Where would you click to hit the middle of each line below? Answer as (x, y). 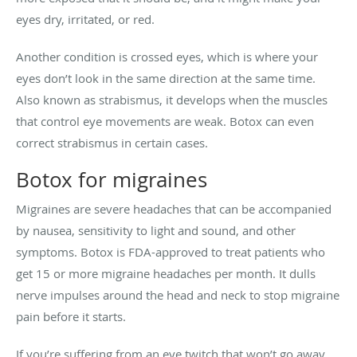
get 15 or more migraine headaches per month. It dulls (166, 274)
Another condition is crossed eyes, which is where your (167, 57)
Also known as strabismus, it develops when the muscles (172, 100)
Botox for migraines (112, 180)
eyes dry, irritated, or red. (85, 20)
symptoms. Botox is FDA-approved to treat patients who (171, 252)
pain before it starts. (73, 317)
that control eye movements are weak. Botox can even (165, 122)
